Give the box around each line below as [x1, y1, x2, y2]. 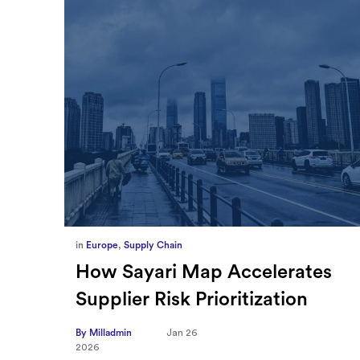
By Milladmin [75, 327, 134, 337]
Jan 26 [166, 327, 197, 337]
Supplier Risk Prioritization [75, 289, 308, 309]
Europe [85, 239, 118, 250]
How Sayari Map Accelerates [75, 262, 332, 282]
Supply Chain [123, 239, 182, 250]
